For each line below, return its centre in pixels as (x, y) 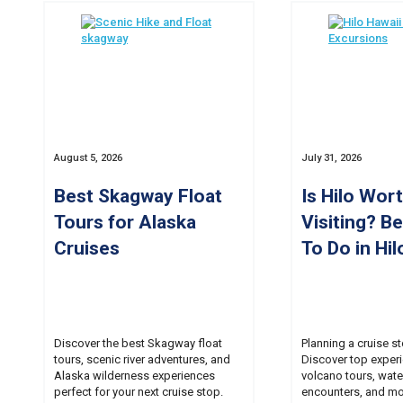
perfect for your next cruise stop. (139, 392)
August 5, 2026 (88, 158)
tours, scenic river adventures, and (142, 360)
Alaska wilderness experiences (134, 376)
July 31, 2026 (331, 158)
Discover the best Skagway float (138, 344)
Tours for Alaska (125, 221)
